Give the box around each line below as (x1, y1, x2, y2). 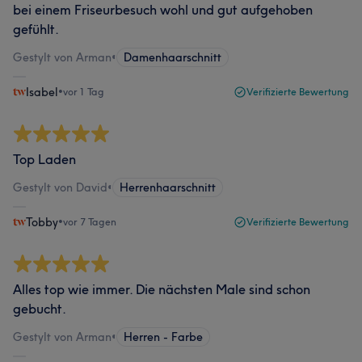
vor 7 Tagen (63, 216, 116, 228)
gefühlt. (13, 21, 59, 37)
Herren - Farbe (124, 330, 203, 344)
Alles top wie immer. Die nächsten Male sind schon (13, 281, 310, 297)
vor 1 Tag (63, 86, 104, 98)
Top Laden (13, 151, 76, 167)
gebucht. (13, 301, 66, 317)
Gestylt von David (13, 180, 107, 195)
